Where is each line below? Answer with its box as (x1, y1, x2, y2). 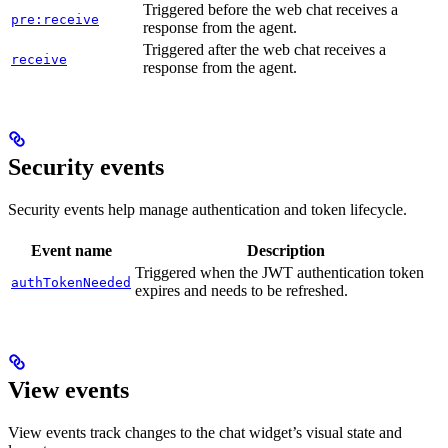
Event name (30, 242, 112, 259)
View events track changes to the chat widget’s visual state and (8, 423, 402, 441)
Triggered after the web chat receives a (143, 41, 386, 59)
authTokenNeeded (11, 275, 131, 290)
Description (247, 242, 325, 259)
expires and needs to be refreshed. (135, 282, 348, 299)
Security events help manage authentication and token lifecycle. (8, 201, 407, 218)
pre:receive (11, 12, 99, 28)
